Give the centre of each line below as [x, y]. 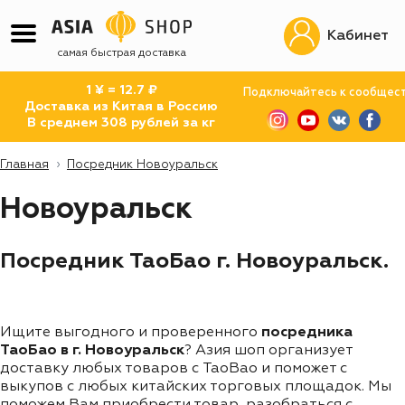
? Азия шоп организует [268, 350]
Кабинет [358, 36]
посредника [307, 332]
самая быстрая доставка [122, 53]
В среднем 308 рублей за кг [122, 123]
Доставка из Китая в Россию [122, 107]
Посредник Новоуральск [142, 165]
